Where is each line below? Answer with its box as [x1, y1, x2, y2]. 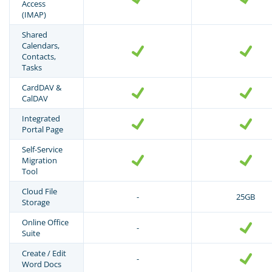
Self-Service [22, 143, 63, 155]
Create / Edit [22, 247, 66, 259]
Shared [22, 29, 47, 40]
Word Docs [22, 258, 61, 270]
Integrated [22, 112, 60, 124]
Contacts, [22, 50, 56, 62]
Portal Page [22, 123, 63, 135]
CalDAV [22, 92, 48, 104]
